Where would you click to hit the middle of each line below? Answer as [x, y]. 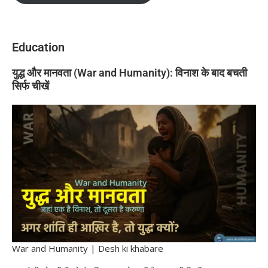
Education [38, 48]
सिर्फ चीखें [31, 86]
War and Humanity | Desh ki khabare [88, 248]
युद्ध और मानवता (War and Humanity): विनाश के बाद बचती [130, 73]
